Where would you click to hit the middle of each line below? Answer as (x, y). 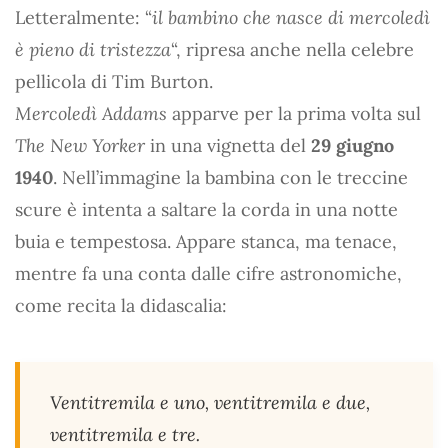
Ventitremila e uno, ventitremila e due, (210, 402)
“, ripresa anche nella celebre (292, 49)
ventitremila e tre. (125, 434)
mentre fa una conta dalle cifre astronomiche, (208, 273)
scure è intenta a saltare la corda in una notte (206, 209)
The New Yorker (80, 145)
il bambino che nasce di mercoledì (291, 17)
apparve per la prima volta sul (294, 113)
